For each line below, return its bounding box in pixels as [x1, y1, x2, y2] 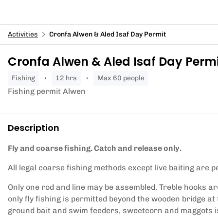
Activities [8, 30, 38, 38]
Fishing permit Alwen [8, 87, 86, 96]
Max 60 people [104, 74, 145, 82]
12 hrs [60, 74, 77, 82]
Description [8, 122, 59, 134]
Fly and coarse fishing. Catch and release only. [8, 144, 182, 153]
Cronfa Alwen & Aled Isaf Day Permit [49, 30, 166, 38]
